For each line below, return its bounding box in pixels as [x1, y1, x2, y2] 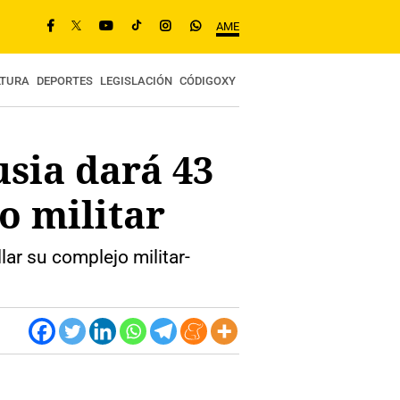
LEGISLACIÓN [100, 74, 172, 87]
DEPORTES [37, 74, 93, 87]
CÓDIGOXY [179, 74, 236, 87]
